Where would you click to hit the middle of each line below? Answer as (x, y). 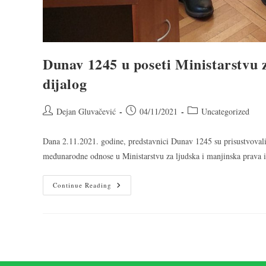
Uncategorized (225, 111)
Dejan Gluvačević (86, 111)
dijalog (65, 83)
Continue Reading (82, 185)
